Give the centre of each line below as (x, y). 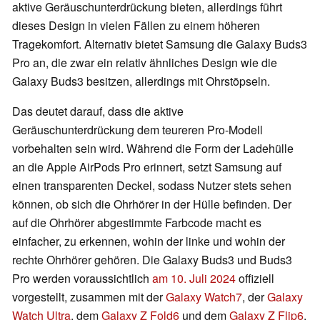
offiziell (255, 279)
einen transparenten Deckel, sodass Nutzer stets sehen (152, 186)
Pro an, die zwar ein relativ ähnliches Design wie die (145, 63)
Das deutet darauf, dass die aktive (98, 111)
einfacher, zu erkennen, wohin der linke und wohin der (149, 241)
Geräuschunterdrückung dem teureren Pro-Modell (137, 130)
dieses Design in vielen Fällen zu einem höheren (136, 26)
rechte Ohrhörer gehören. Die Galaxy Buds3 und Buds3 (152, 260)
